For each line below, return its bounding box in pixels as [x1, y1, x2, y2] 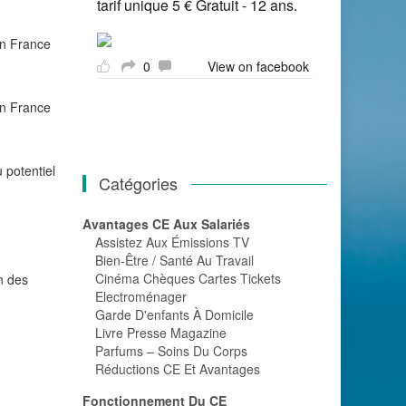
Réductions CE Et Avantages [95, 360, 260, 378]
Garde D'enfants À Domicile [95, 305, 254, 324]
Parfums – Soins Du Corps [95, 342, 247, 360]
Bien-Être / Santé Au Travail [95, 251, 254, 269]
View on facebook [208, 57, 309, 75]
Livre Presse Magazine [95, 324, 227, 342]
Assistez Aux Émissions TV [95, 233, 249, 251]
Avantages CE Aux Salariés [82, 215, 250, 233]
